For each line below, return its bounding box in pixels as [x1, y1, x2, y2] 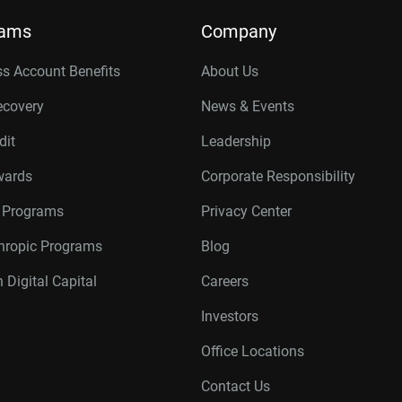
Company [201, 21, 276, 42]
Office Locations [201, 343, 304, 360]
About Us [201, 63, 258, 80]
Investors [201, 308, 258, 325]
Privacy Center [201, 203, 292, 220]
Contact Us [201, 378, 270, 395]
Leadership [201, 133, 271, 150]
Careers [201, 273, 249, 290]
